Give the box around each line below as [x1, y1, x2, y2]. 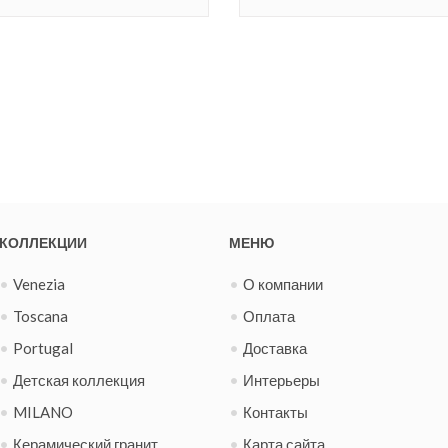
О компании [243, 275, 323, 294]
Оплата [243, 307, 295, 326]
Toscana [13, 307, 68, 326]
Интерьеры [243, 371, 320, 390]
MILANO [13, 403, 73, 422]
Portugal [13, 339, 73, 358]
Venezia [13, 275, 65, 294]
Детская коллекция [13, 371, 145, 390]
